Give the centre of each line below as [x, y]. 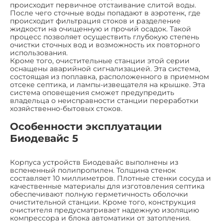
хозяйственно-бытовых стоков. [66, 108]
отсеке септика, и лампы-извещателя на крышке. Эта [108, 84]
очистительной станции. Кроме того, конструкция [103, 202]
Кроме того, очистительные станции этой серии [100, 60]
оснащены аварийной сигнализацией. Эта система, [105, 68]
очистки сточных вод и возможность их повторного [105, 45]
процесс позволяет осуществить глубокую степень [105, 37]
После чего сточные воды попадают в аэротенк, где [105, 13]
